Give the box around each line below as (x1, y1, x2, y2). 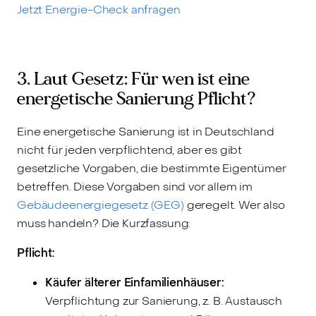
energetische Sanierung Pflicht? (17, 87, 256, 110)
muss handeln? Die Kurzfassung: (17, 215, 191, 231)
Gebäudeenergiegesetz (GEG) (17, 197, 184, 212)
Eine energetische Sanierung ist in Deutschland (17, 123, 274, 139)
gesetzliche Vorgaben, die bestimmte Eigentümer (17, 160, 286, 176)
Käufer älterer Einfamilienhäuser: (45, 274, 224, 290)
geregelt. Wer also (183, 197, 285, 212)
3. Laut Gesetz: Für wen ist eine (17, 67, 250, 90)
